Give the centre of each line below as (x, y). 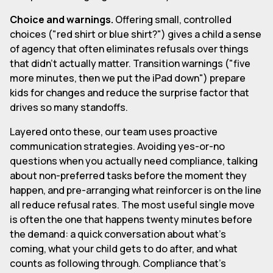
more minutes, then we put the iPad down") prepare (128, 78)
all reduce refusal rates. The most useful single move (132, 204)
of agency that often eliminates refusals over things (129, 48)
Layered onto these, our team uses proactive (114, 131)
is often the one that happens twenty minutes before (131, 219)
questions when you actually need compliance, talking (134, 161)
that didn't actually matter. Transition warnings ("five (130, 63)
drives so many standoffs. (69, 107)
